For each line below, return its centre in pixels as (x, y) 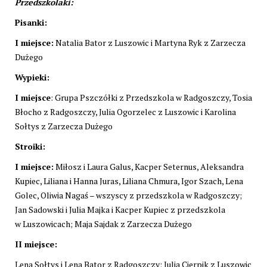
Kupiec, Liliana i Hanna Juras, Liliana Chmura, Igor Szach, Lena (129, 181)
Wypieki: (32, 77)
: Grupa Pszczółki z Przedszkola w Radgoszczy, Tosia (151, 97)
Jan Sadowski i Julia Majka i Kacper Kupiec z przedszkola (120, 209)
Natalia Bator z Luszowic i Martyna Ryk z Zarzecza (150, 42)
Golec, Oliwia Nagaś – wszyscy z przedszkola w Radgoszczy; (128, 195)
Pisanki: (31, 22)
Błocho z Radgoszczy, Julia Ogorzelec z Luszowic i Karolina (125, 111)
